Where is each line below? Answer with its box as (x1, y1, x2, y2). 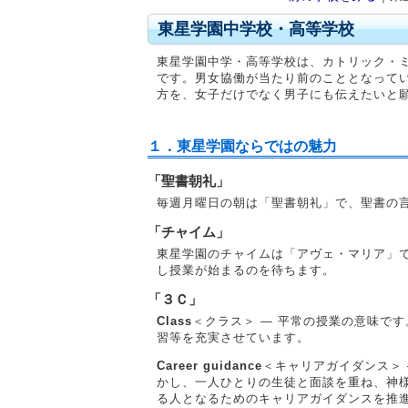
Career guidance (157, 359, 262, 372)
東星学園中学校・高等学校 (158, 20, 354, 38)
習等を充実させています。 (157, 331, 310, 344)
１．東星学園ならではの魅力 (148, 138, 337, 154)
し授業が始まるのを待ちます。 (157, 263, 335, 277)
